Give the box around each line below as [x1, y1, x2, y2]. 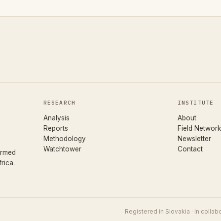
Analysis [43, 113, 70, 122]
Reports [43, 124, 68, 132]
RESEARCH [43, 99, 75, 106]
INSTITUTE [178, 99, 214, 106]
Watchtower [43, 145, 81, 153]
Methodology [43, 134, 86, 143]
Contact [178, 145, 203, 153]
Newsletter [178, 134, 211, 143]
